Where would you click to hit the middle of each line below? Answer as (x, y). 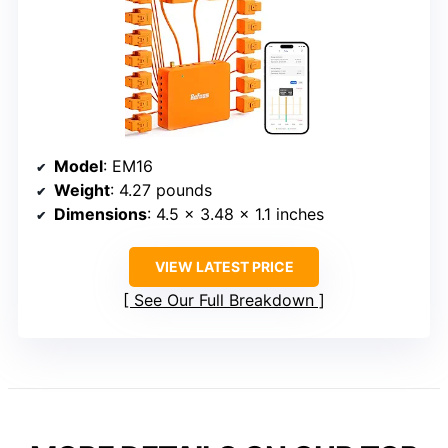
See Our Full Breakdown (224, 300)
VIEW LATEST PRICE (224, 266)
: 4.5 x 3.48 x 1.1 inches (235, 214)
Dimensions (100, 214)
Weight (82, 190)
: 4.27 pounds (161, 190)
